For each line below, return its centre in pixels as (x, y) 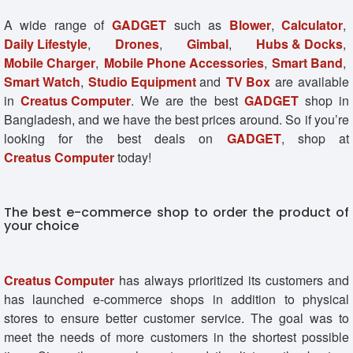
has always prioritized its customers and (232, 280)
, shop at (315, 138)
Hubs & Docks (299, 43)
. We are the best (188, 100)
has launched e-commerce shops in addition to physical (176, 299)
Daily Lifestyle (46, 43)
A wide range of (58, 24)
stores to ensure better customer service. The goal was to (176, 318)
